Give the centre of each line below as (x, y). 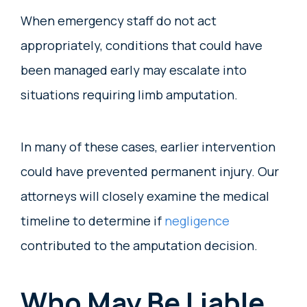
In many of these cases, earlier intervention (148, 146)
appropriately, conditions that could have (142, 45)
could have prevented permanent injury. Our (150, 171)
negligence (197, 220)
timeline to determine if (93, 220)
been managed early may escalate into (134, 70)
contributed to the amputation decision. (139, 245)
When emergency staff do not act (119, 20)
